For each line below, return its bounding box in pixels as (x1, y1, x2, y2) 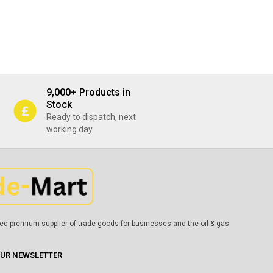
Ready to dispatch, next (46, 112, 136, 122)
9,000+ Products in (46, 87, 130, 98)
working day (46, 124, 93, 134)
